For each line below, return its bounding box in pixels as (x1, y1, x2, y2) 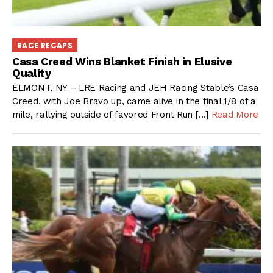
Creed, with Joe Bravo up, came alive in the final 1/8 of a (12, 96, 256, 107)
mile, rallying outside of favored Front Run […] (12, 109, 211, 121)
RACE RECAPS (17, 40, 73, 51)
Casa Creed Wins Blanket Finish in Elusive (12, 54, 232, 68)
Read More (211, 109, 258, 121)
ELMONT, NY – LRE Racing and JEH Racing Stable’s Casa (12, 82, 259, 94)
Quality (12, 66, 51, 79)
